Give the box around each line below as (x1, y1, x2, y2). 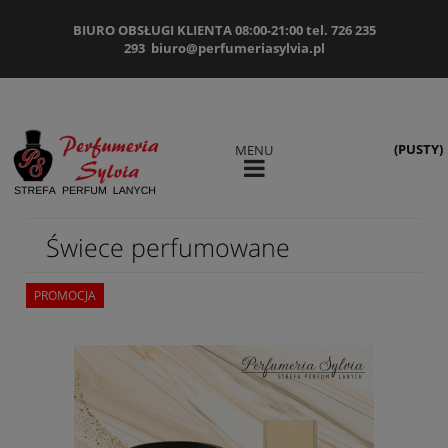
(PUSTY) (394, 140, 443, 158)
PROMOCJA (34, 287, 96, 305)
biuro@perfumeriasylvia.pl (150, 39, 325, 57)
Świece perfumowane (46, 230, 290, 264)
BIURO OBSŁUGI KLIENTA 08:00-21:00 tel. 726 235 (72, 21, 376, 39)
